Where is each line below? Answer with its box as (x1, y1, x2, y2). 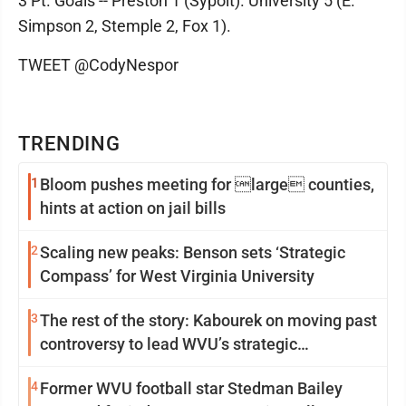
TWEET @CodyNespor (18, 55, 179, 74)
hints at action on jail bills (40, 198, 226, 217)
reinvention (40, 358, 122, 377)
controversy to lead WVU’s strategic (40, 334, 297, 353)
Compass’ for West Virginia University (40, 266, 314, 285)
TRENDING (18, 132, 121, 155)
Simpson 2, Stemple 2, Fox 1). (18, 16, 231, 35)
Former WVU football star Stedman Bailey (40, 379, 343, 398)
